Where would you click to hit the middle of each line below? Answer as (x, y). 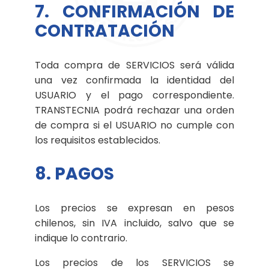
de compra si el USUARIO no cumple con (134, 125)
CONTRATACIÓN (105, 31)
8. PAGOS (74, 174)
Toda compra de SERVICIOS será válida (134, 65)
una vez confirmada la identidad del (134, 80)
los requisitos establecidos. (98, 140)
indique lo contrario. (81, 238)
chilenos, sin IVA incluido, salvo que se (134, 223)
